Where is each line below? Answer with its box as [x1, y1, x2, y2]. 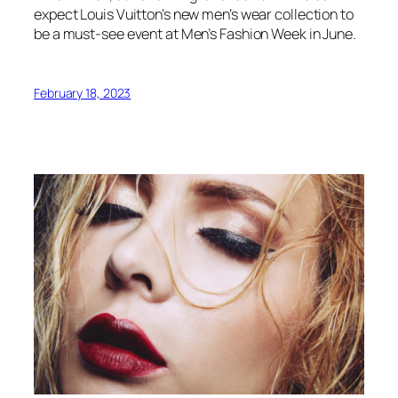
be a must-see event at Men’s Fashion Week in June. [34, 24, 356, 44]
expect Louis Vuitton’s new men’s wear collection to [34, 4, 354, 25]
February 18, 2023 [34, 84, 131, 102]
